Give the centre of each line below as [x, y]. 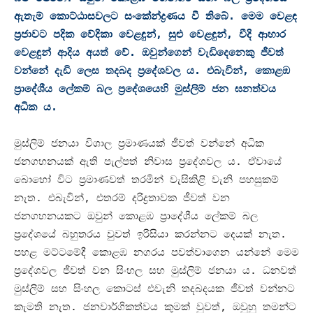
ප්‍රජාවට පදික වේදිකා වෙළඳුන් [85, 34]
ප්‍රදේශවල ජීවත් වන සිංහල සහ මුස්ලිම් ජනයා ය [132, 270]
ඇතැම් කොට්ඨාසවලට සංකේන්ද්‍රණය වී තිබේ [121, 16]
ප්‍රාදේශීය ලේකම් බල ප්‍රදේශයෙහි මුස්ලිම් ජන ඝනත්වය [145, 88]
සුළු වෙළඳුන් [197, 34]
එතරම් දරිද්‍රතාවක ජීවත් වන [163, 197]
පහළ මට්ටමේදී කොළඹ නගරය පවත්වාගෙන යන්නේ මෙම [156, 252]
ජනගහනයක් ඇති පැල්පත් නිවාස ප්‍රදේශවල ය [125, 161]
